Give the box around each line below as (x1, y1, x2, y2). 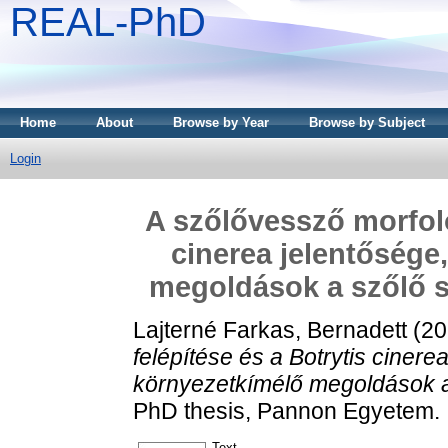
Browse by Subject (309, 115, 425, 130)
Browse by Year (173, 115, 269, 130)
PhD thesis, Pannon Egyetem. (133, 397, 440, 424)
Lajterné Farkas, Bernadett (133, 316, 407, 343)
